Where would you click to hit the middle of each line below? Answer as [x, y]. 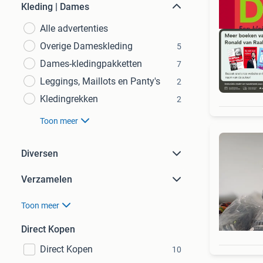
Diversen [40, 154]
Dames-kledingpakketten [91, 64]
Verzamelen [47, 179]
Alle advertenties [74, 28]
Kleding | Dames [55, 7]
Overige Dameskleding [86, 46]
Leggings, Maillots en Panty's [100, 81]
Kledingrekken [69, 99]
